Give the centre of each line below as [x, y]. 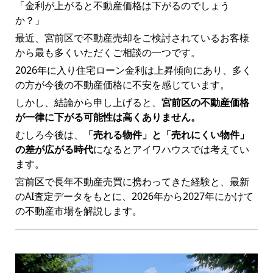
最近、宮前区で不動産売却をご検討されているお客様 [132, 38]
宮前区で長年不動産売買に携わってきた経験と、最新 [132, 182]
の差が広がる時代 [54, 150]
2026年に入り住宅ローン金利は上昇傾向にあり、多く [133, 70]
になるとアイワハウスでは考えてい [171, 150]
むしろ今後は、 [49, 135]
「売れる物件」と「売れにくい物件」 [166, 135]
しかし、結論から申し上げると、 [88, 103]
